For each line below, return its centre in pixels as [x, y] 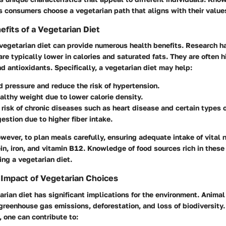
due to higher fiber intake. [68, 119]
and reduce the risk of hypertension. [97, 86]
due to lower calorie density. [93, 97]
